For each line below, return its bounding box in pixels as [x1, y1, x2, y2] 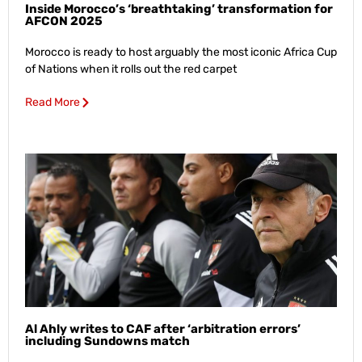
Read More [25, 95, 80, 109]
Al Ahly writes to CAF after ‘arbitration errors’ [25, 321, 301, 336]
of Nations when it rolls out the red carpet [25, 61, 237, 76]
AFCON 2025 [25, 13, 103, 28]
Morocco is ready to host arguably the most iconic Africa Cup [25, 44, 337, 59]
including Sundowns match [25, 333, 190, 348]
